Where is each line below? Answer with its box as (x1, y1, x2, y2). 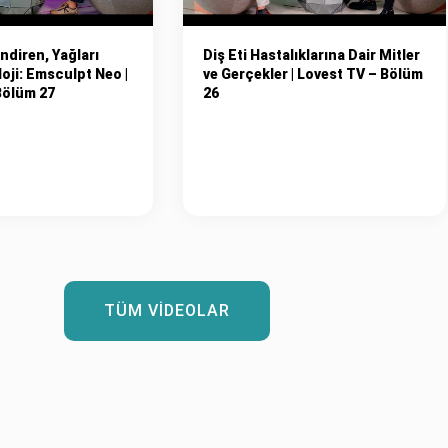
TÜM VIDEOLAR (103, 300, 230, 320)
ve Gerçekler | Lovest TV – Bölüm (202, 65, 423, 82)
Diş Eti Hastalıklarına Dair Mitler (202, 46, 420, 63)
